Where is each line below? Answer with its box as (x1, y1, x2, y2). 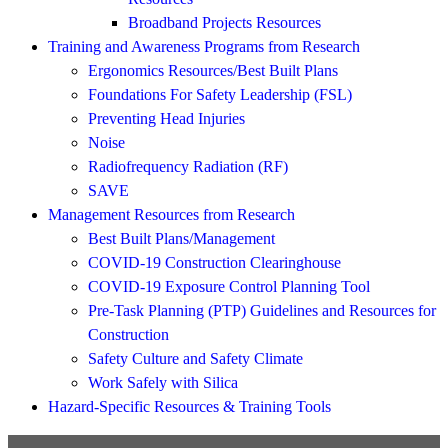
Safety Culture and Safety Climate (88, 350, 303, 367)
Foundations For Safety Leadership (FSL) (88, 86, 352, 103)
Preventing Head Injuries (88, 110, 245, 127)
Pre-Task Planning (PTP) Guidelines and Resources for (88, 302, 436, 319)
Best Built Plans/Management (88, 230, 275, 247)
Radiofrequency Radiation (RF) (88, 158, 288, 175)
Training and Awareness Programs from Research (48, 38, 360, 55)
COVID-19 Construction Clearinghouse (88, 254, 341, 271)
